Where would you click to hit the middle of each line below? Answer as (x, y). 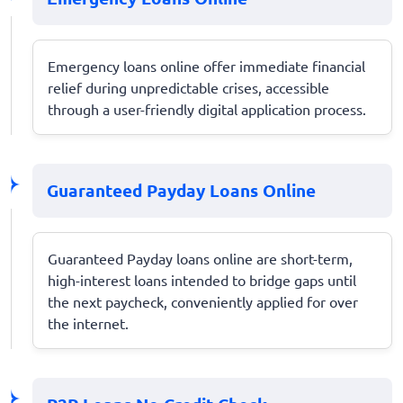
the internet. (88, 322)
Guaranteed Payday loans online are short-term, (200, 258)
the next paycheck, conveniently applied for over (203, 301)
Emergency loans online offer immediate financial (206, 65)
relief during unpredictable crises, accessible (188, 87)
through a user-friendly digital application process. (207, 108)
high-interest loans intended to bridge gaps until (202, 279)
